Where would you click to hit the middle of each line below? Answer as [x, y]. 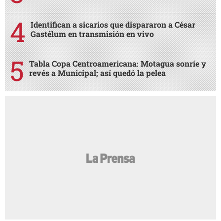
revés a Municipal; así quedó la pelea [97, 73]
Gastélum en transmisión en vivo [92, 34]
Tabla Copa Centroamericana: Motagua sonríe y [118, 64]
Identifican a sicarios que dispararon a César [113, 25]
